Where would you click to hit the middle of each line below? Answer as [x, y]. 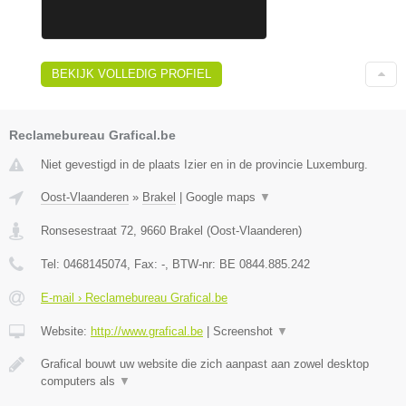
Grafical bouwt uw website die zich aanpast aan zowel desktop [205, 363]
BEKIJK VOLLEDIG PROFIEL [131, 73]
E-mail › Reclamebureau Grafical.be [134, 297]
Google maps [222, 197]
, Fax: [144, 264]
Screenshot [245, 331]
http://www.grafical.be [147, 331]
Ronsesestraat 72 [87, 230]
